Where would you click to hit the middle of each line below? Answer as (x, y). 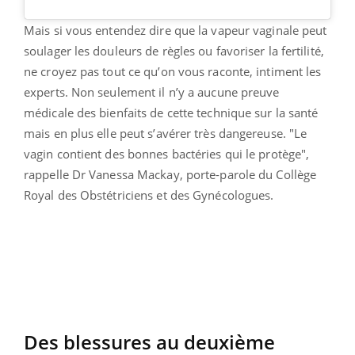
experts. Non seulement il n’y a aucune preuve (152, 92)
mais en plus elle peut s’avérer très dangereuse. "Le (166, 134)
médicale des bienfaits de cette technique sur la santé (171, 113)
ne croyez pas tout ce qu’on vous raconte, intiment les (173, 72)
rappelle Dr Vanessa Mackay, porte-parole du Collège (170, 175)
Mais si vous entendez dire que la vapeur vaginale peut (176, 31)
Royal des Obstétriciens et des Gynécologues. (149, 195)
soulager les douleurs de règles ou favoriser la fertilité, (174, 51)
